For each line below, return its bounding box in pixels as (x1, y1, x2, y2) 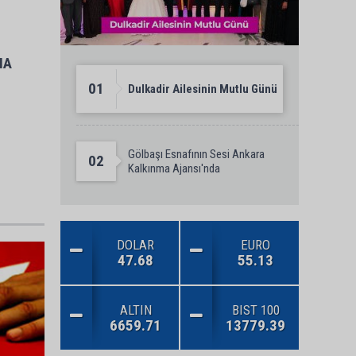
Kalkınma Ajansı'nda (128, 161, 220, 176)
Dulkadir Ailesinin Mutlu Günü (128, 81, 277, 96)
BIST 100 (231, 301, 280, 318)
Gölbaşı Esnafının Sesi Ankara (128, 146, 265, 161)
